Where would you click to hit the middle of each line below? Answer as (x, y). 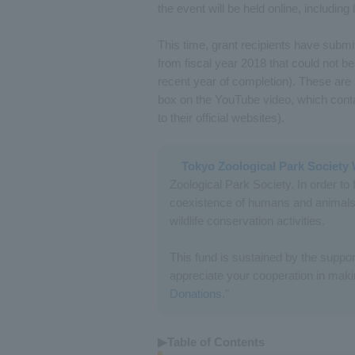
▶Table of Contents (211, 342)
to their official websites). (221, 118)
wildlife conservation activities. (247, 221)
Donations (196, 294)
